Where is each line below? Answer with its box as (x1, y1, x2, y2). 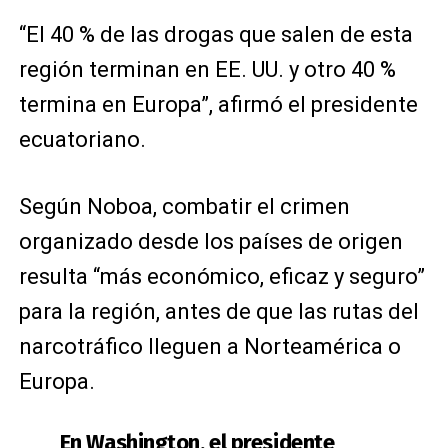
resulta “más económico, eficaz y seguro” (18, 263, 425, 289)
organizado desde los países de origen (18, 228, 403, 254)
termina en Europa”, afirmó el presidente (18, 91, 418, 117)
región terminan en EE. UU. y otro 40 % (18, 56, 396, 82)
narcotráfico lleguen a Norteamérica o (18, 333, 401, 359)
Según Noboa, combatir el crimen (18, 193, 350, 219)
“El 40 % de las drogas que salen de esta (18, 21, 413, 47)
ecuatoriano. (18, 126, 146, 152)
